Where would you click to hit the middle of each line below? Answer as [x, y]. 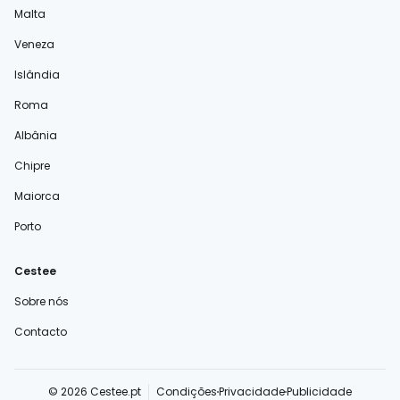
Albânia [36, 135]
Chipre [32, 166]
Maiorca [37, 196]
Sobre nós [42, 301]
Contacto [41, 332]
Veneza [34, 44]
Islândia [37, 75]
